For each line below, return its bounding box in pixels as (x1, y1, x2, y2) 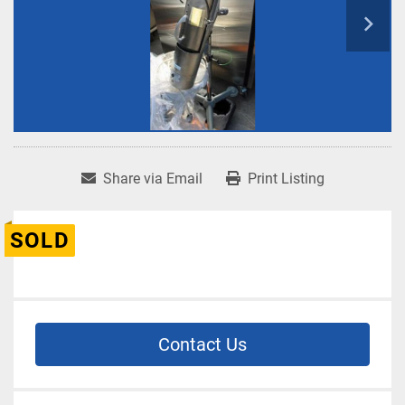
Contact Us (158, 334, 247, 356)
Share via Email (102, 170, 202, 188)
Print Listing (247, 170, 325, 188)
